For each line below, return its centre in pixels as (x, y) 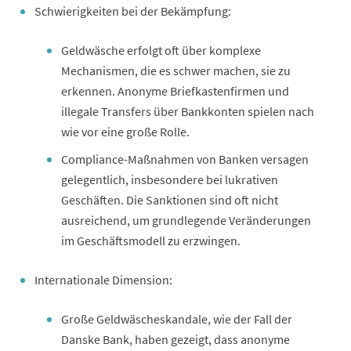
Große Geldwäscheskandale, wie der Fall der (177, 318)
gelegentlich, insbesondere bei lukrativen (170, 179)
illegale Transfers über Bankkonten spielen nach (188, 111)
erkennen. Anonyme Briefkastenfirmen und (175, 90)
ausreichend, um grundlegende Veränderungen (186, 220)
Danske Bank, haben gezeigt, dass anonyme (175, 339)
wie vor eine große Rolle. (125, 131)
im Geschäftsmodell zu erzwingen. (151, 240)
